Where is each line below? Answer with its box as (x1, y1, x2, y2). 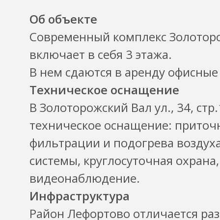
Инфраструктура (29, 188, 130, 204)
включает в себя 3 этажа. (29, 46, 172, 63)
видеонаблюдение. (29, 170, 140, 187)
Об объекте (29, 11, 97, 27)
